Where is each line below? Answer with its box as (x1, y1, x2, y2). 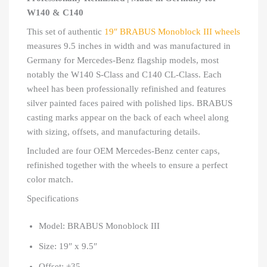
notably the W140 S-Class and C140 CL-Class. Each (27, 70, 222, 80)
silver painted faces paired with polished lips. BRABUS (27, 98, 232, 108)
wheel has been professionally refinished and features (27, 84, 226, 94)
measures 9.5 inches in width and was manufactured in (27, 41, 231, 51)
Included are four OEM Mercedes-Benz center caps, (27, 146, 220, 156)
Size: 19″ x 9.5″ (39, 241, 97, 252)
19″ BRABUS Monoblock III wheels (104, 27, 240, 37)
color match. (27, 175, 73, 185)
